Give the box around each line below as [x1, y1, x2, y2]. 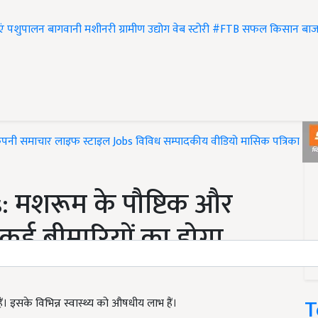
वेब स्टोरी [172, 20, 209, 40]
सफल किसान [242, 20, 299, 40]
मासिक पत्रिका [241, 132, 302, 152]
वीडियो [211, 132, 238, 152]
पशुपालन [7, 20, 45, 40]
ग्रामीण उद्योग [119, 20, 170, 40]
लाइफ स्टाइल [55, 132, 110, 152]
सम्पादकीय [163, 132, 208, 152]
